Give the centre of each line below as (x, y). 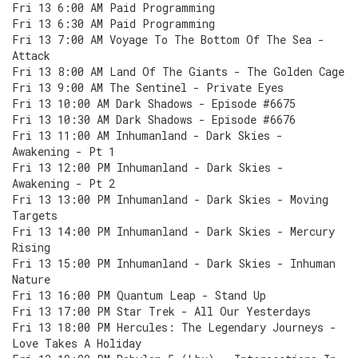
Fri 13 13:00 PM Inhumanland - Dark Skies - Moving (170, 199)
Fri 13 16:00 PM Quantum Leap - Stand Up (139, 295)
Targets (35, 215)
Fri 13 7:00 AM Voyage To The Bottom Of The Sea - (168, 40)
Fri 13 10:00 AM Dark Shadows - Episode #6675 (154, 103)
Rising (31, 247)
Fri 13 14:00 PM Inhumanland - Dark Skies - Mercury (173, 231)
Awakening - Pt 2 (64, 183)
